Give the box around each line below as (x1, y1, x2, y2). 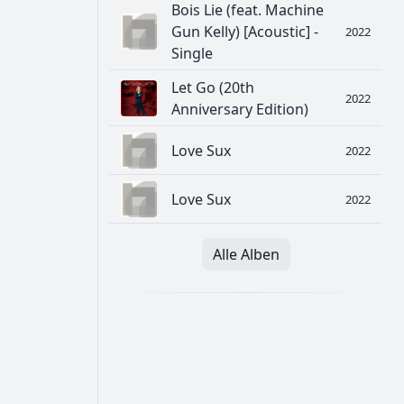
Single (171, 43, 213, 64)
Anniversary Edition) (171, 99, 308, 120)
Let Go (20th (171, 78, 254, 98)
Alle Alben (212, 244, 280, 265)
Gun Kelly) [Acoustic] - (171, 22, 318, 42)
